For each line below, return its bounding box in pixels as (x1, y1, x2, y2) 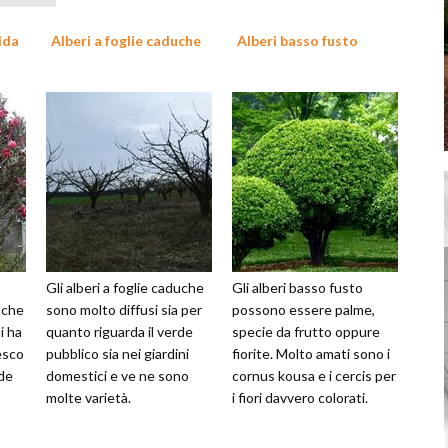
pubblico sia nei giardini (46, 345, 189, 362)
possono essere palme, (232, 301, 375, 318)
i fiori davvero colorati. (232, 389, 368, 406)
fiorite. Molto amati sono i (232, 345, 390, 362)
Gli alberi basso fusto (232, 279, 363, 296)
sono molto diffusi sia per (46, 301, 202, 318)
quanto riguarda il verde (46, 323, 193, 340)
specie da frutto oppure (232, 323, 380, 340)
